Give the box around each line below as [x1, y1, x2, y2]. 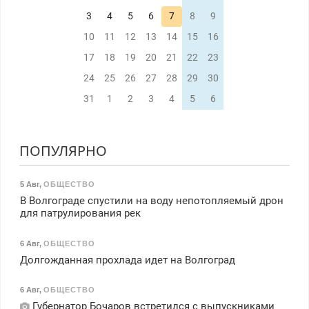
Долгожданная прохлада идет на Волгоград [19, 253, 235, 266]
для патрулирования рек [19, 207, 141, 220]
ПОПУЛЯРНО [19, 141, 107, 161]
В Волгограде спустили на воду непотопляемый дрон [19, 195, 283, 208]
